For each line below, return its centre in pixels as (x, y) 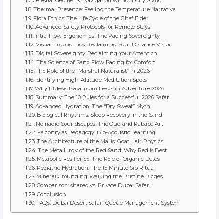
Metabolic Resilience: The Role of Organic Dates (98, 159)
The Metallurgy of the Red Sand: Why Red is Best (102, 150)
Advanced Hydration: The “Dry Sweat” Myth (92, 106)
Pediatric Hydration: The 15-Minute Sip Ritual (96, 168)
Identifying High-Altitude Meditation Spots (91, 80)
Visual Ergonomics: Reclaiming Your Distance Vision (104, 45)
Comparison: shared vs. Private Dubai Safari (93, 186)
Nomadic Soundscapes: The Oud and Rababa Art (99, 124)
